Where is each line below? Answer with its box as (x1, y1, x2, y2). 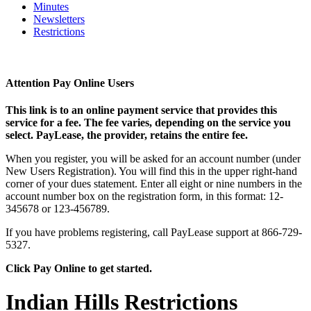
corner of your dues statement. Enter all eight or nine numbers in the (6, 177, 302, 190)
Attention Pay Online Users (6, 76, 134, 89)
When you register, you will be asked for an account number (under (6, 152, 301, 165)
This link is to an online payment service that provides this (6, 103, 277, 116)
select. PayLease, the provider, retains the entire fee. (6, 128, 248, 141)
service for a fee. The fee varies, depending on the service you (6, 116, 291, 128)
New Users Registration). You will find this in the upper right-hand (6, 165, 297, 177)
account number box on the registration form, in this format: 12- (6, 190, 283, 202)
